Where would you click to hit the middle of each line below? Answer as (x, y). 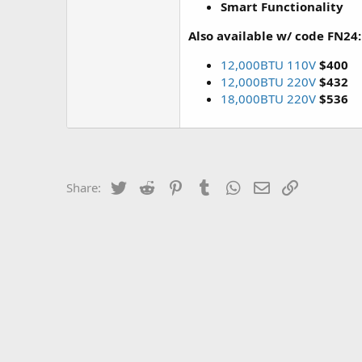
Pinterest (210, 186)
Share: (84, 187)
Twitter (147, 186)
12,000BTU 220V (268, 82)
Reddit (175, 186)
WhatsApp (271, 186)
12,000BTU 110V (268, 65)
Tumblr (234, 186)
